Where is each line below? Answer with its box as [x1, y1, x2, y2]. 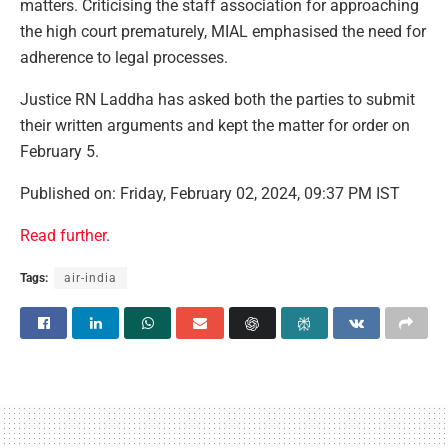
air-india [64, 270, 117, 285]
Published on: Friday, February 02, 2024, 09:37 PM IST [20, 183, 400, 203]
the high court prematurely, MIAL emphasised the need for [20, 21, 426, 41]
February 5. [20, 141, 99, 161]
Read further [20, 225, 106, 245]
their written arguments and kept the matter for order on [20, 115, 410, 135]
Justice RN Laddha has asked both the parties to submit [20, 89, 415, 109]
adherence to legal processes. [20, 47, 228, 67]
